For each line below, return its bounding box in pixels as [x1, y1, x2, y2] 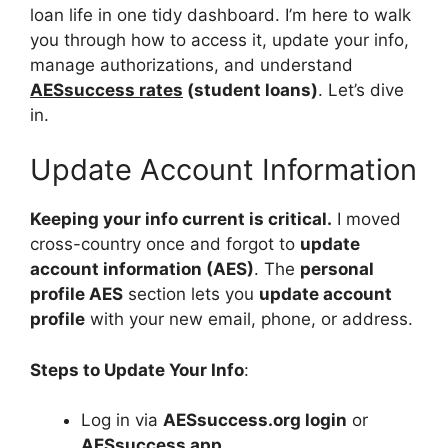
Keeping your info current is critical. [30, 209, 332, 229]
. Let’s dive [318, 79, 404, 100]
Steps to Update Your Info [30, 359, 244, 380]
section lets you [123, 284, 259, 304]
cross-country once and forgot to [30, 234, 300, 254]
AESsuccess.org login [163, 410, 347, 430]
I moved [332, 209, 401, 229]
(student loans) [183, 79, 318, 100]
